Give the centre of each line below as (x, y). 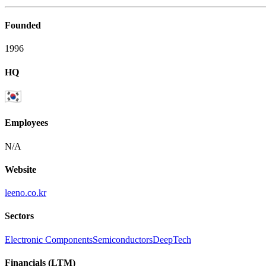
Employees (26, 123)
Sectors (19, 216)
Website (20, 169)
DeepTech (172, 239)
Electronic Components (49, 239)
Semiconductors (123, 239)
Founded (23, 26)
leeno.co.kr (26, 193)
